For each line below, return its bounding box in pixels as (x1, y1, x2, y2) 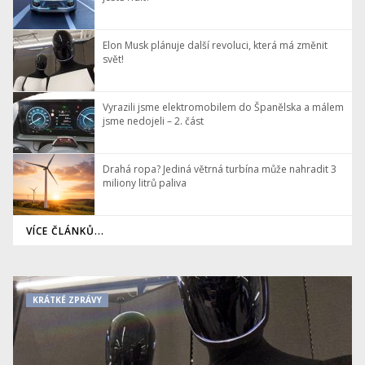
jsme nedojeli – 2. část (103, 114, 204, 129)
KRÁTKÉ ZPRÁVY (33, 294, 102, 306)
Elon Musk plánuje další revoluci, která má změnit (103, 38, 328, 53)
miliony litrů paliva (103, 176, 187, 191)
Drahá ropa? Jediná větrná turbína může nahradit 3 (103, 162, 336, 177)
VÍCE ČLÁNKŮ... (26, 223, 105, 238)
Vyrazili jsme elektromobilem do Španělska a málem (103, 100, 344, 115)
